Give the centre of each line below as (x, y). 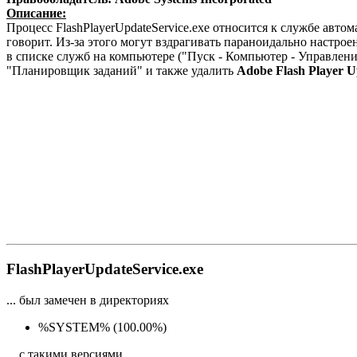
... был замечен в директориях (88, 300)
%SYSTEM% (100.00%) (102, 327)
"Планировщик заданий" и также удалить (122, 71)
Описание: (36, 14)
